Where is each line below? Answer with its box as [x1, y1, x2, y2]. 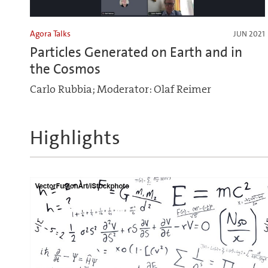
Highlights [30, 124, 121, 150]
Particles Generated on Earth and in [30, 43, 242, 62]
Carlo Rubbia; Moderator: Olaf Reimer [30, 83, 211, 97]
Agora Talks [30, 28, 71, 39]
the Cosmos [30, 60, 100, 78]
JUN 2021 [233, 29, 265, 39]
